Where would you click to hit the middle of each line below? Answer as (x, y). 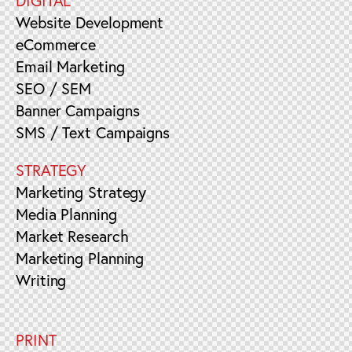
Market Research (72, 236)
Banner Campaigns (78, 111)
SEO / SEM (54, 89)
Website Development (90, 23)
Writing (41, 280)
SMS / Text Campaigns (93, 133)
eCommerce (56, 45)
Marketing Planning (80, 258)
